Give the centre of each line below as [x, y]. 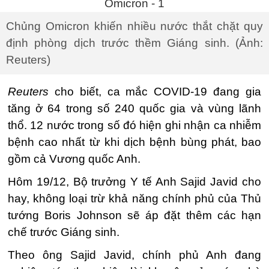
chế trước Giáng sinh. [64, 232]
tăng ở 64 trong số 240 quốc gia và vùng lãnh [134, 108]
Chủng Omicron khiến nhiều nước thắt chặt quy [134, 26]
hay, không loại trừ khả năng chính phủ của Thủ [134, 198]
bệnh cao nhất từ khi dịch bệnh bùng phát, [125, 142]
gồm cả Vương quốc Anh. [74, 159]
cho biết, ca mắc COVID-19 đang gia [155, 92]
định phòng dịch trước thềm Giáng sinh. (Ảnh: [134, 43]
